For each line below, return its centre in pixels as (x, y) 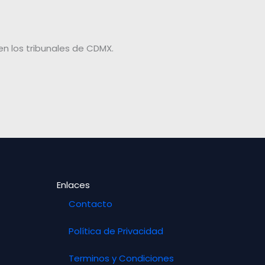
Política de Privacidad (116, 231)
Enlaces (73, 185)
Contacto (91, 203)
